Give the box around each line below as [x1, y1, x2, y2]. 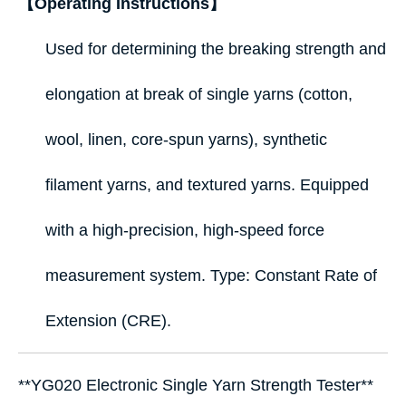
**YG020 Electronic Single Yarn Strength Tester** [18, 376, 373, 394]
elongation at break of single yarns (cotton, [45, 85, 353, 103]
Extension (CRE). [45, 312, 171, 330]
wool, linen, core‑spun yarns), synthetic [45, 130, 327, 149]
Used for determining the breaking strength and [45, 40, 386, 58]
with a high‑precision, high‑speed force [45, 221, 324, 239]
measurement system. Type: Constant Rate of [45, 266, 377, 285]
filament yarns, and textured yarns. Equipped [45, 176, 369, 194]
